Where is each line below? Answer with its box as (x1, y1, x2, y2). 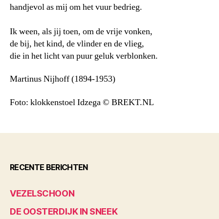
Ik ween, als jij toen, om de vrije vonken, (10, 25, 153, 37)
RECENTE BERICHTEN (10, 162, 88, 172)
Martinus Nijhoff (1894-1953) (10, 73, 115, 85)
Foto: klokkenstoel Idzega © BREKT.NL (10, 96, 154, 108)
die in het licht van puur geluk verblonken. (10, 50, 158, 62)
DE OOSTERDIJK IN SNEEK (10, 206, 118, 217)
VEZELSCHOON (10, 188, 75, 198)
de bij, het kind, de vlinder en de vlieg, (10, 38, 144, 49)
